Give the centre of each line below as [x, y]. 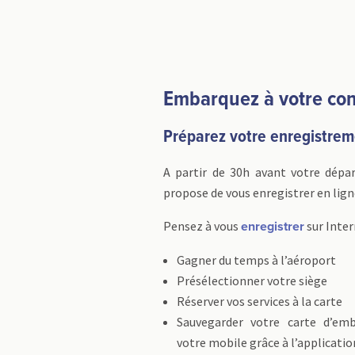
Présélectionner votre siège [252, 281]
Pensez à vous [202, 226]
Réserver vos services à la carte [261, 301]
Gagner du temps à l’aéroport [256, 260]
